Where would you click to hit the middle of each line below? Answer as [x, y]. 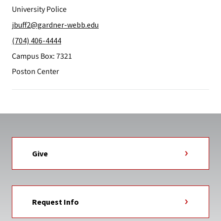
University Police [39, 9]
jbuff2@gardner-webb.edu [55, 25]
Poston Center [36, 72]
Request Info [55, 202]
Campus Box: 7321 [42, 56]
